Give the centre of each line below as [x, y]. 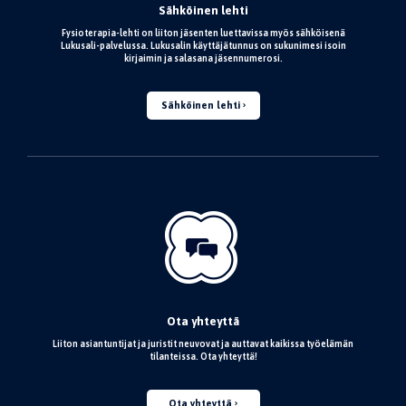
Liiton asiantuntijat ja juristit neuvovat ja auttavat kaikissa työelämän [203, 343]
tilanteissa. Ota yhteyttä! [203, 356]
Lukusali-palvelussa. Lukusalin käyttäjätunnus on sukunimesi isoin [203, 45]
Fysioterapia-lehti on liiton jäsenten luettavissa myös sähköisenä [203, 33]
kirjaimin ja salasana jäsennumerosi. [203, 58]
